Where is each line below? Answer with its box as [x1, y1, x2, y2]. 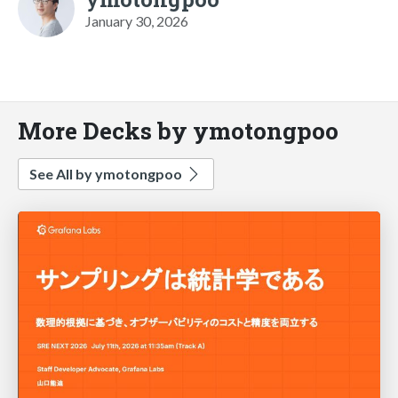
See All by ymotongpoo [29, 164, 185, 182]
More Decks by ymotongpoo [18, 114, 338, 146]
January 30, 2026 [85, 12, 188, 29]
